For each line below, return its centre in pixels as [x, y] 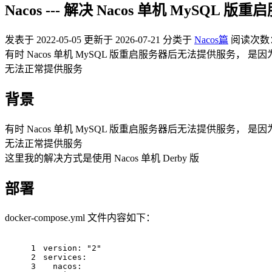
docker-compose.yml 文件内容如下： [80, 218]
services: [65, 257]
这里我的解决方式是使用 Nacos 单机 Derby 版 [102, 158]
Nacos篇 [211, 39]
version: [63, 248]
